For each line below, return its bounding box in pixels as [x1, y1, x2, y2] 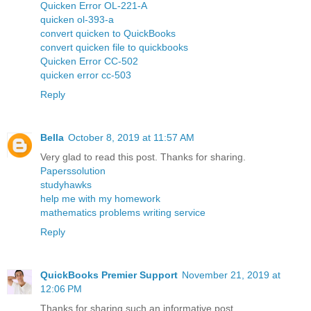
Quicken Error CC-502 [40, 55, 138, 67]
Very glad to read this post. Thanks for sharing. [40, 151, 246, 162]
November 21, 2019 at [182, 269, 280, 280]
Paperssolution [40, 165, 106, 176]
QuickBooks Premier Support [40, 269, 178, 280]
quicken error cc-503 [40, 69, 131, 81]
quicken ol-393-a [40, 13, 114, 25]
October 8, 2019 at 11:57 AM [68, 131, 194, 143]
